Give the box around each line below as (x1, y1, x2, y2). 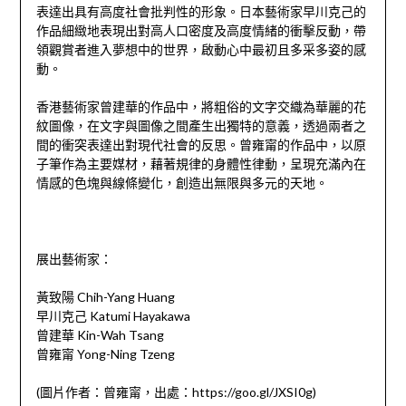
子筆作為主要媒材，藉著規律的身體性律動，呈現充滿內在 (35, 156, 366, 172)
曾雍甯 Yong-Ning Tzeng (35, 346, 175, 362)
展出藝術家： (35, 251, 112, 267)
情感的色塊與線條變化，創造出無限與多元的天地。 (35, 175, 328, 191)
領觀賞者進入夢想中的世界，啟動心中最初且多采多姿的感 (35, 42, 366, 58)
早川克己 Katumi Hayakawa (35, 308, 190, 324)
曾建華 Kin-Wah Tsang (35, 327, 164, 343)
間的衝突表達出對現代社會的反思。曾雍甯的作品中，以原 (35, 137, 366, 153)
